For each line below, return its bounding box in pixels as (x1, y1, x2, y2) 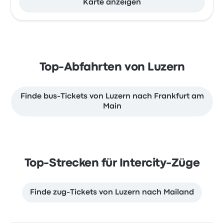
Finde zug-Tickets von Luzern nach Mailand (30, 188, 194, 196)
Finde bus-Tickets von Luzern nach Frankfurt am (20, 92, 204, 100)
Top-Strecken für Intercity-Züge (24, 158, 200, 168)
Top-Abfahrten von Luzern (39, 62, 185, 72)
